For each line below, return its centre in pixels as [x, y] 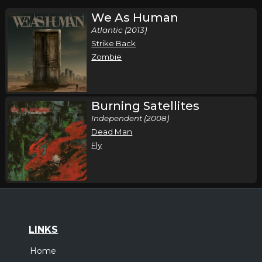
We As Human [135, 18]
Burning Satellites [146, 106]
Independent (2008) [130, 118]
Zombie [107, 57]
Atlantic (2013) [119, 30]
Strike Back [114, 43]
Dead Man [112, 132]
